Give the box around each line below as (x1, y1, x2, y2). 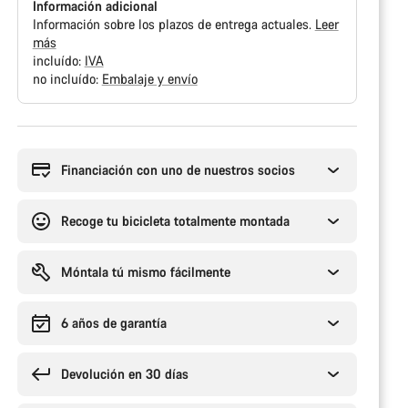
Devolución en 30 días (60, 365, 189, 382)
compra (15, 161, 58, 178)
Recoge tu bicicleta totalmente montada (60, 212, 290, 229)
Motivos (15, 125, 62, 142)
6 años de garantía (60, 314, 167, 331)
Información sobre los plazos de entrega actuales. (32, 15, 315, 33)
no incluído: (32, 70, 102, 87)
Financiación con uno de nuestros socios (60, 161, 295, 178)
